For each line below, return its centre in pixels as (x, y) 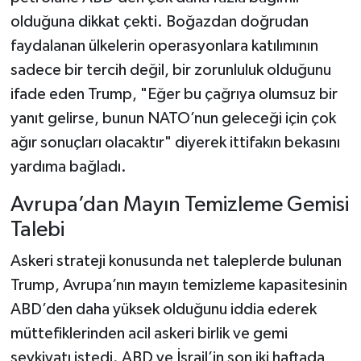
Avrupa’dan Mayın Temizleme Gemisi (179, 205)
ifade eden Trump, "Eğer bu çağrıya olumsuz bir (174, 94)
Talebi (37, 230)
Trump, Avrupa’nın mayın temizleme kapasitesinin (178, 286)
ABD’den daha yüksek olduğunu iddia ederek (163, 310)
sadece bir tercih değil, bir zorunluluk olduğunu (170, 70)
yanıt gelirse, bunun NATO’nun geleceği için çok (173, 118)
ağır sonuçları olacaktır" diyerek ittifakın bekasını (175, 142)
